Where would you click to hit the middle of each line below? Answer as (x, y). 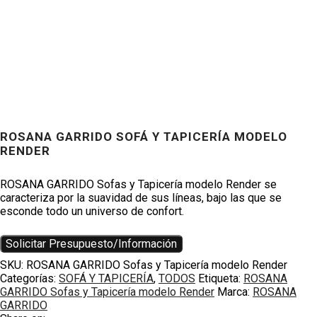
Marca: (235, 292)
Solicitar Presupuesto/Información (91, 244)
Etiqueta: (221, 279)
